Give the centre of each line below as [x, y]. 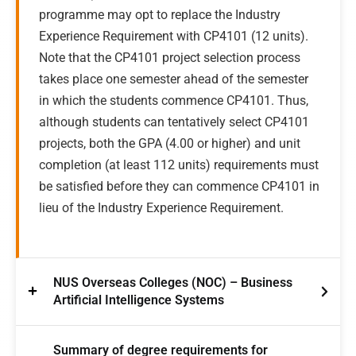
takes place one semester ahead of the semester [174, 79]
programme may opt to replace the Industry [160, 15]
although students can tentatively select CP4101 [174, 122]
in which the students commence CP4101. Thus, [174, 101]
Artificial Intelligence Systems [139, 300]
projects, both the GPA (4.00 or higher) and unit [170, 143]
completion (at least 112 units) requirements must [179, 165]
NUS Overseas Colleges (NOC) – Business [173, 282]
